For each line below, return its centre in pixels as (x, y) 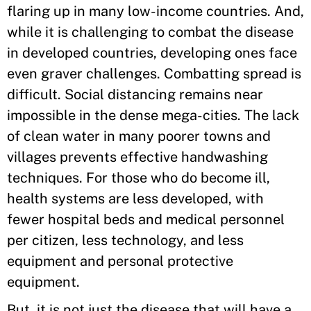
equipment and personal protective (120, 261)
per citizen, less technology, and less (125, 240)
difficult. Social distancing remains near (135, 94)
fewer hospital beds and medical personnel (146, 219)
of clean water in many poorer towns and (139, 136)
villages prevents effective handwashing (137, 157)
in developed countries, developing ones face (152, 53)
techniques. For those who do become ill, (138, 178)
